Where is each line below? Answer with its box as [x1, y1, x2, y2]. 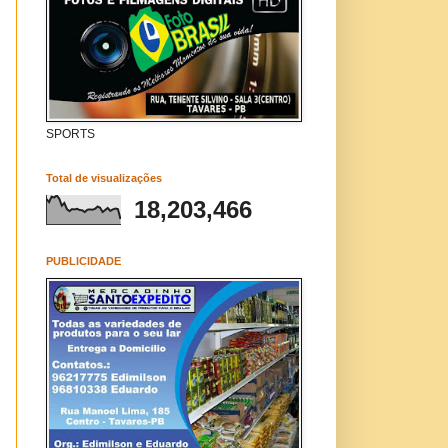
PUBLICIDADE [46, 255, 121, 267]
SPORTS [46, 127, 95, 141]
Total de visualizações [46, 172, 162, 184]
